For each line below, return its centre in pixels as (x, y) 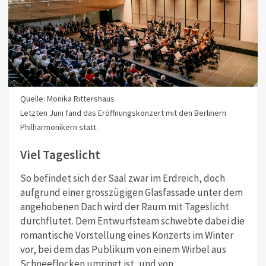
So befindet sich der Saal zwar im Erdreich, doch (122, 178)
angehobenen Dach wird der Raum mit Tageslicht (124, 207)
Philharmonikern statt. (59, 127)
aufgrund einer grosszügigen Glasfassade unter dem (131, 193)
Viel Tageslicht (60, 155)
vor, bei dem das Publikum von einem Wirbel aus (123, 250)
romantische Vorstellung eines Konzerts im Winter (126, 235)
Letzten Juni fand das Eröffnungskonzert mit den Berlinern (123, 113)
